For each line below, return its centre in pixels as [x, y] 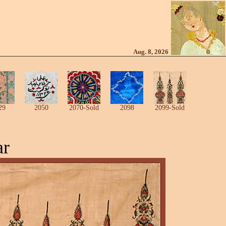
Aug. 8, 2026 [152, 52]
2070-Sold [84, 108]
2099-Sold [170, 108]
